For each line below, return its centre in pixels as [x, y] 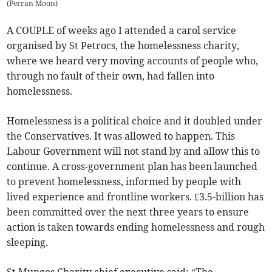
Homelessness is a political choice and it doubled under [135, 121]
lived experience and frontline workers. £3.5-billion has [135, 197]
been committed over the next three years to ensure [128, 212]
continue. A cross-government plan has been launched [132, 167]
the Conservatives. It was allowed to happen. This [121, 136]
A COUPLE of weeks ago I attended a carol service [122, 31]
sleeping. [28, 243]
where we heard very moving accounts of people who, [133, 61]
